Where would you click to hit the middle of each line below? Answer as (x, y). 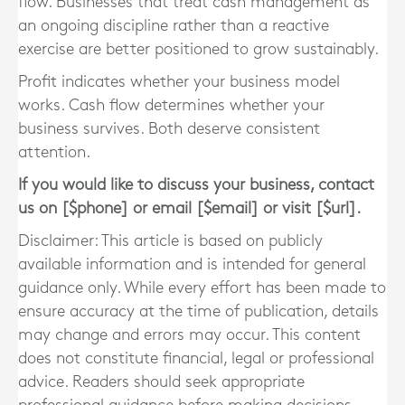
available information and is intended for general (192, 264)
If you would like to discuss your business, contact (196, 185)
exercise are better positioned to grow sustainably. (198, 49)
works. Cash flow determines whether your (171, 105)
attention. (54, 152)
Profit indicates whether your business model (179, 82)
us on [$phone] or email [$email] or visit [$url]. (189, 208)
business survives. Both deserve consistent (169, 129)
